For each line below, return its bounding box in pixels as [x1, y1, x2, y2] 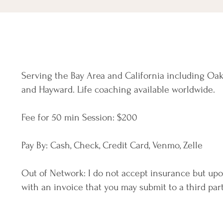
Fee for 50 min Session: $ [21, 112, 122, 123]
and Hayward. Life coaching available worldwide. [21, 84, 215, 95]
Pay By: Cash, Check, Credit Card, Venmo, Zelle [21, 140, 203, 151]
